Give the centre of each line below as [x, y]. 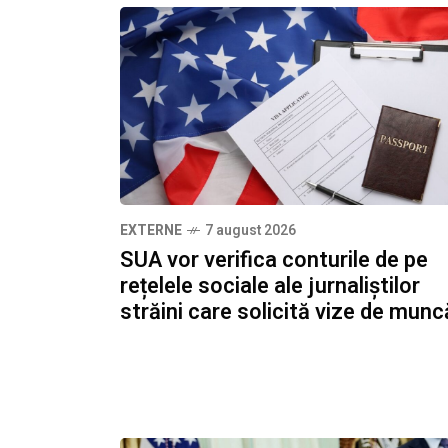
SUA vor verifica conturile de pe [274, 260]
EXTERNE [151, 231]
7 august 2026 [250, 231]
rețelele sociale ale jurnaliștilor [270, 286]
